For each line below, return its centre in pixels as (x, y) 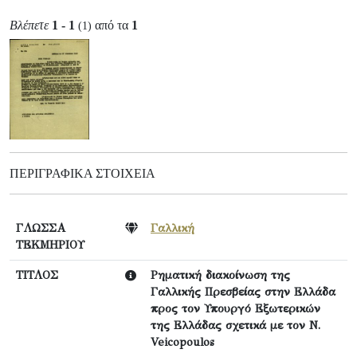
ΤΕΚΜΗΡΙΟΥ (50, 245)
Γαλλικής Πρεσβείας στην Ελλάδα (243, 292)
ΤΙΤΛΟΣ (37, 275)
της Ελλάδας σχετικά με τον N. (235, 326)
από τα (112, 25)
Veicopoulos (182, 342)
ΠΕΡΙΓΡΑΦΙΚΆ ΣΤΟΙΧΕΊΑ (82, 174)
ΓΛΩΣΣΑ (41, 228)
